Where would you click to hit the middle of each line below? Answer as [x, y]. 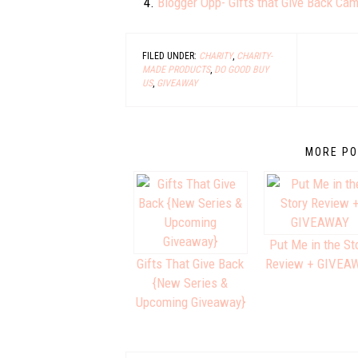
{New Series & [191, 283]
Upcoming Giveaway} [190, 302]
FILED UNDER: [171, 56]
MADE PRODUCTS [176, 70]
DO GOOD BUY [241, 70]
